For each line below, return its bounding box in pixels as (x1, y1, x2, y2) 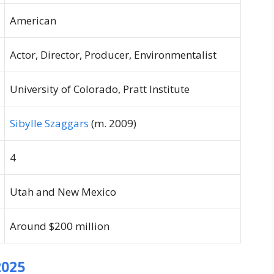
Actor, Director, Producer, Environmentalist (10, 47, 217, 62)
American (10, 13, 56, 28)
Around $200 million (10, 218, 109, 233)
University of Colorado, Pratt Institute (10, 81, 190, 96)
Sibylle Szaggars (10, 116, 89, 130)
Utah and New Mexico (10, 184, 116, 199)
